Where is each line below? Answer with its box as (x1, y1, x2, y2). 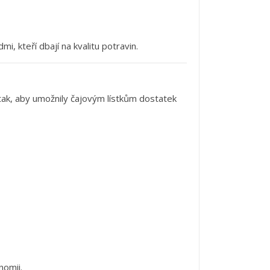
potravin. (102, 40, 138, 52)
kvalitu (74, 40, 102, 52)
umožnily (33, 92, 71, 105)
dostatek (139, 92, 177, 105)
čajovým (71, 92, 107, 105)
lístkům (107, 92, 139, 105)
